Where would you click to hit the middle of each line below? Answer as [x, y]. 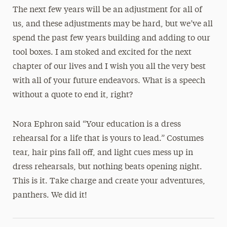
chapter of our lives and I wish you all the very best [109, 67]
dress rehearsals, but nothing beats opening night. [107, 167]
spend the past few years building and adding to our [111, 39]
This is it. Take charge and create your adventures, [109, 181]
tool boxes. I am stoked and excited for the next [102, 53]
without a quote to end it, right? [72, 95]
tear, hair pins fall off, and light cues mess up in [103, 153]
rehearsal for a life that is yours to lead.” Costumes [108, 139]
